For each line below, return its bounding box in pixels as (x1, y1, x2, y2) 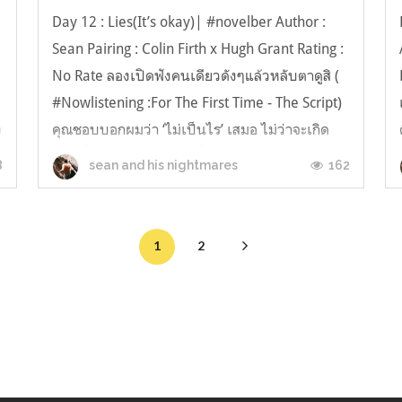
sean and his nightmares (85, 158, 238, 173)
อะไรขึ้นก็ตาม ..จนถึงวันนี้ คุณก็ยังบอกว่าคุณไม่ (51, 147, 330, 166)
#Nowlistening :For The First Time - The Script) (51, 93, 342, 112)
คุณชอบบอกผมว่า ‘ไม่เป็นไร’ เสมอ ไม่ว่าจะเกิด (51, 120, 329, 139)
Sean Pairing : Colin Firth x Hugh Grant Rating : (51, 39, 344, 58)
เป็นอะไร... (51, 174, 117, 193)
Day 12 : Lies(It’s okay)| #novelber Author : (51, 13, 326, 31)
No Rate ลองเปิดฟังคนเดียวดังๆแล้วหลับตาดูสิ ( (51, 66, 339, 85)
